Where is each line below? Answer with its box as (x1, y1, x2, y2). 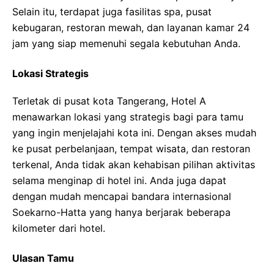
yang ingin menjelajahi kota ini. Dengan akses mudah (12, 127, 256, 139)
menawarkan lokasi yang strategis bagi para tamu (12, 111, 243, 123)
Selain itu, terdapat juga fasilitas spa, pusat (12, 6, 212, 18)
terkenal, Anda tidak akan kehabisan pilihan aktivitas (12, 158, 255, 171)
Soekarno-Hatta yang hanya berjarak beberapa (12, 206, 231, 218)
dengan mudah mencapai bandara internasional (12, 190, 231, 202)
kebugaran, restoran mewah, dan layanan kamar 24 (12, 21, 250, 34)
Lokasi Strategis (12, 67, 89, 80)
